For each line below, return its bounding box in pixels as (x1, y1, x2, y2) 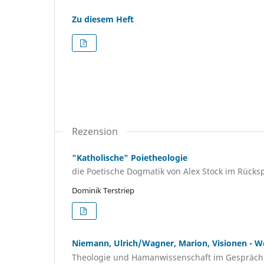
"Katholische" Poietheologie (72, 151, 187, 163)
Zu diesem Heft (72, 13, 134, 25)
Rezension (72, 124, 118, 138)
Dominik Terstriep (72, 185, 134, 196)
